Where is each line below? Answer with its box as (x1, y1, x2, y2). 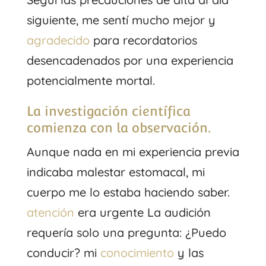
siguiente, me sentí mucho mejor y (26, 12, 216, 27)
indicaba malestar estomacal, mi (26, 164, 205, 179)
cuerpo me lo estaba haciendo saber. (26, 184, 230, 199)
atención (26, 204, 74, 220)
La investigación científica (26, 103, 191, 119)
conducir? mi (26, 245, 100, 260)
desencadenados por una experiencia (26, 52, 233, 68)
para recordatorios (89, 32, 197, 47)
